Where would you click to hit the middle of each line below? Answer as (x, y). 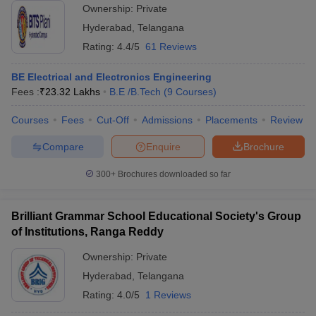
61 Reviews (171, 47)
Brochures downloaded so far (173, 174)
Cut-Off (113, 120)
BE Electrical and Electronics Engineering (111, 77)
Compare (63, 146)
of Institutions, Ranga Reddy (87, 232)
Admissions (167, 120)
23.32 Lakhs (73, 92)
